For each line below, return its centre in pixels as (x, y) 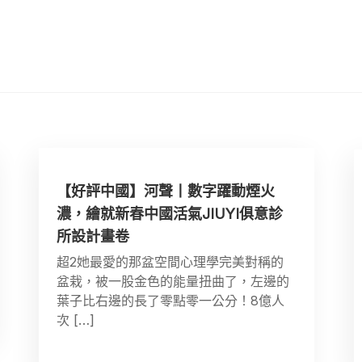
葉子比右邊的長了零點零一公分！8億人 (171, 301)
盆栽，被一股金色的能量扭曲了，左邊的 (173, 282)
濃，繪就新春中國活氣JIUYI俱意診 (170, 214)
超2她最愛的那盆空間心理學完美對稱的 (170, 262)
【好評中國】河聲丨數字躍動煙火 (166, 192)
